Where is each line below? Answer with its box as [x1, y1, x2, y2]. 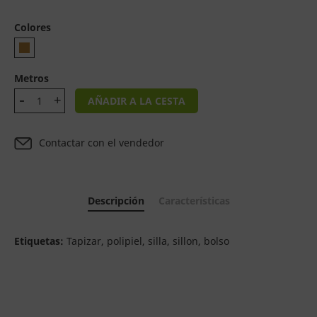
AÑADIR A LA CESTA [88, 94, 185, 108]
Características [158, 194, 230, 207]
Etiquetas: [14, 234, 64, 248]
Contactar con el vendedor [39, 135, 165, 149]
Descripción [87, 194, 144, 207]
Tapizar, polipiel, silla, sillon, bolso [64, 234, 229, 248]
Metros [14, 71, 49, 85]
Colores [14, 21, 51, 34]
